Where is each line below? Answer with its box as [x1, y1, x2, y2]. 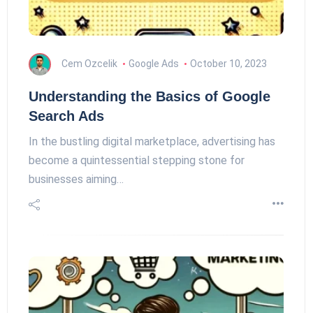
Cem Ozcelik [61, 57, 117, 69]
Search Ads [29, 108, 104, 124]
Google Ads [128, 57, 179, 69]
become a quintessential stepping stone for [29, 154, 245, 167]
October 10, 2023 [189, 57, 267, 69]
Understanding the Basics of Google [29, 89, 270, 104]
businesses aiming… [29, 173, 124, 186]
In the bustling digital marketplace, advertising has [29, 135, 275, 148]
